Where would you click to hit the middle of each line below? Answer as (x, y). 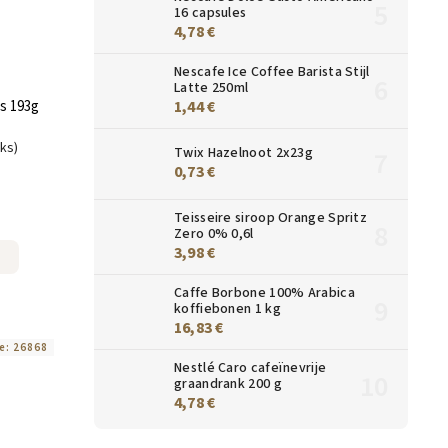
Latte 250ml (211, 87)
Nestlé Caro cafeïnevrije (250, 367)
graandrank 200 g (228, 383)
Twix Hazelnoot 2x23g (243, 152)
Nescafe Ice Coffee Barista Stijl (272, 71)
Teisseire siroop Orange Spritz (271, 217)
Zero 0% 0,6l (214, 233)
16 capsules (210, 12)
